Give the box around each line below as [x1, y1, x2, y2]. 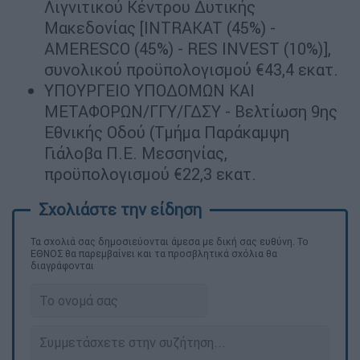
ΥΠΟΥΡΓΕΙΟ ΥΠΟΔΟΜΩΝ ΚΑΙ [44, 80, 255, 101]
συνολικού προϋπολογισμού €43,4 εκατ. [44, 59, 338, 80]
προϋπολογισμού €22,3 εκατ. [44, 164, 256, 185]
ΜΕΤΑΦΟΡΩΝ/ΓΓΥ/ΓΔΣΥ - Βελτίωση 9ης [44, 101, 337, 122]
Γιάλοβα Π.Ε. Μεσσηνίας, [44, 143, 227, 164]
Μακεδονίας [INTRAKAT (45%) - [44, 18, 276, 39]
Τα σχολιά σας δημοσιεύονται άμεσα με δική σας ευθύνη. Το [31, 235, 309, 248]
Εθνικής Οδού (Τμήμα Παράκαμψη [44, 122, 289, 143]
